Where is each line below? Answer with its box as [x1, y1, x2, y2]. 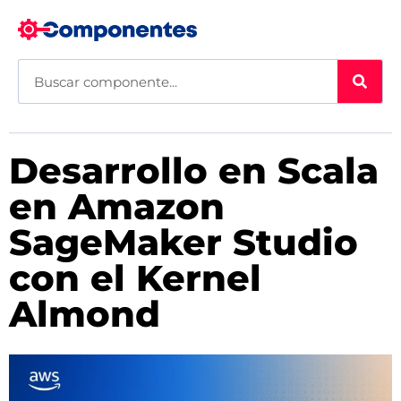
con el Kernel [9, 256, 261, 301]
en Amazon [9, 184, 225, 229]
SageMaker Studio [9, 220, 358, 265]
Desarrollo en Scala [9, 149, 379, 193]
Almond [9, 292, 160, 337]
